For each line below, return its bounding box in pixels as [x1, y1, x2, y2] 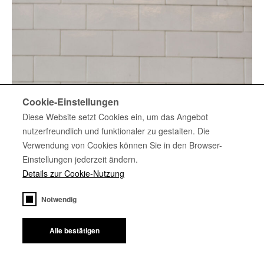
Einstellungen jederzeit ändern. [22, 153, 138, 165]
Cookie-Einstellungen [22, 95, 120, 108]
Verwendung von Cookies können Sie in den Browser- [22, 139, 223, 151]
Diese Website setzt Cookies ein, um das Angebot [22, 111, 209, 123]
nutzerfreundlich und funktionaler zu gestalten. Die [22, 125, 210, 137]
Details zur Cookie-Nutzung [22, 167, 125, 179]
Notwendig [41, 194, 77, 204]
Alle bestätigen [49, 225, 100, 236]
